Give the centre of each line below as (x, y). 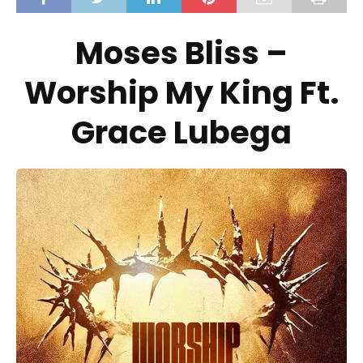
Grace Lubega (181, 133)
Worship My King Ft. (181, 93)
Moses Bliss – (181, 53)
